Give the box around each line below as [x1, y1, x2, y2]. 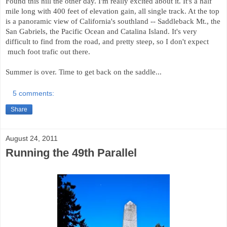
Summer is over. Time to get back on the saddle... [6, 67, 162, 76]
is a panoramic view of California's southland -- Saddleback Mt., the [6, 17, 220, 25]
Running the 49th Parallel [6, 146, 137, 160]
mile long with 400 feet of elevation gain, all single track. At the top [6, 7, 219, 15]
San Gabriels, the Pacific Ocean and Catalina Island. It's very [6, 27, 197, 35]
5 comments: [13, 89, 55, 98]
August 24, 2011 [6, 134, 58, 143]
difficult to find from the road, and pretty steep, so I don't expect [6, 37, 209, 46]
